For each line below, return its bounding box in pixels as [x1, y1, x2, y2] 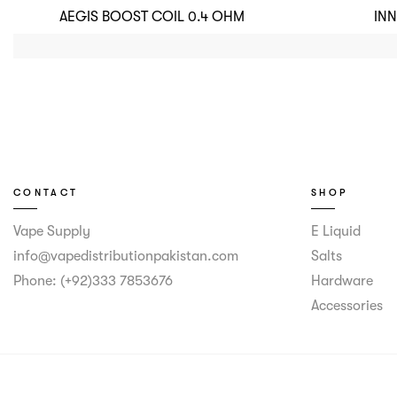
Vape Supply [13, 223, 90, 240]
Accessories [311, 298, 383, 315]
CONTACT [13, 187, 79, 199]
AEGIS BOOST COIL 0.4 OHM [58, 9, 245, 26]
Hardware [311, 273, 373, 290]
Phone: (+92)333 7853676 [13, 273, 173, 290]
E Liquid [311, 223, 361, 240]
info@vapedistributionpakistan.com [13, 248, 238, 265]
